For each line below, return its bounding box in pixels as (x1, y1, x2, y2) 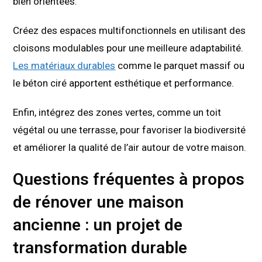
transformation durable (13, 238, 188, 258)
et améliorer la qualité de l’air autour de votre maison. (13, 142, 247, 154)
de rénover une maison (13, 192, 184, 212)
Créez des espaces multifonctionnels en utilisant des (13, 25, 246, 37)
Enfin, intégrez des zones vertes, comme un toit (13, 106, 222, 119)
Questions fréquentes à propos (13, 170, 245, 189)
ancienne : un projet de (13, 215, 183, 235)
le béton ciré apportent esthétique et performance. (13, 77, 235, 89)
